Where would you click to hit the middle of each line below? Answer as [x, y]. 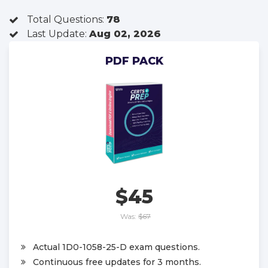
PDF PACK [134, 61]
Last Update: [58, 34]
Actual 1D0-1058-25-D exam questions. [116, 247]
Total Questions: [67, 19]
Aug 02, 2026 [125, 34]
